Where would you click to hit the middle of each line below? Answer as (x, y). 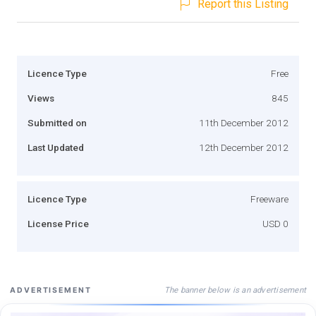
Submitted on (57, 122)
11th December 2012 (244, 122)
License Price (58, 223)
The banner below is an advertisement (235, 290)
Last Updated (56, 147)
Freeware (269, 199)
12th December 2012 (244, 147)
